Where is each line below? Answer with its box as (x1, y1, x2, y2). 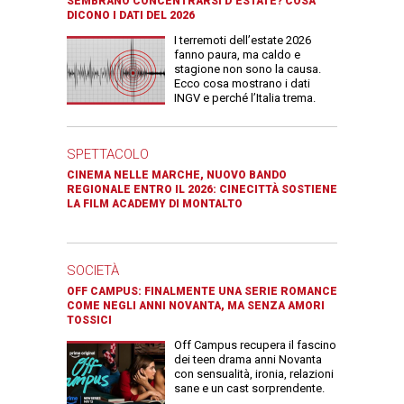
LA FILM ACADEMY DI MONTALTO (67, 197, 243, 210)
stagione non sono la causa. (174, 61, 321, 76)
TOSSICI (67, 313, 112, 326)
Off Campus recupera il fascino (174, 337, 336, 352)
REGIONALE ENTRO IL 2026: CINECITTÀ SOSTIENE (67, 182, 337, 196)
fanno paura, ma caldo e (174, 47, 300, 61)
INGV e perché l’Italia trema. (174, 90, 316, 105)
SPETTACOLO (67, 145, 149, 162)
